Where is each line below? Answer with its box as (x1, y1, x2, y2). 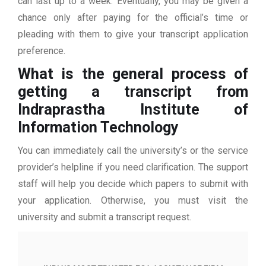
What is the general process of (18, 65, 248, 83)
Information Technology (18, 119, 179, 137)
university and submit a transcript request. (18, 211, 191, 223)
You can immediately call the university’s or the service (18, 145, 248, 157)
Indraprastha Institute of (18, 101, 248, 119)
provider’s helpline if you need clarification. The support (18, 161, 248, 173)
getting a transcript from (18, 83, 248, 101)
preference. (18, 45, 65, 57)
